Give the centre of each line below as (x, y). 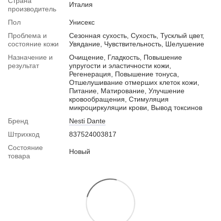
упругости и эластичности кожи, (120, 65)
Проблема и (27, 35)
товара (19, 156)
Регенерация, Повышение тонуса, (124, 74)
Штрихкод (24, 134)
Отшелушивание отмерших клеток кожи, (134, 82)
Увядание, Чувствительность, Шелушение (137, 44)
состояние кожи (33, 44)
